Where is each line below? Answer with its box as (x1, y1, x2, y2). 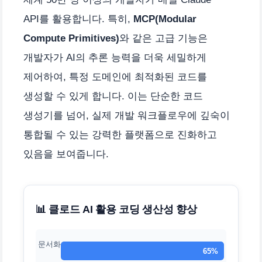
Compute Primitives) (23, 32, 119, 44)
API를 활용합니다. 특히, (23, 13, 133, 25)
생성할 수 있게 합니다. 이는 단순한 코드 (23, 90, 203, 102)
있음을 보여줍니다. (23, 148, 109, 160)
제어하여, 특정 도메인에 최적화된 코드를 (23, 71, 207, 82)
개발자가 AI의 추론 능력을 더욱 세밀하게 (23, 51, 206, 63)
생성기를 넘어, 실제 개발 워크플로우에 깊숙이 (23, 109, 230, 121)
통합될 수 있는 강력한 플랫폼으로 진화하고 (23, 129, 217, 140)
